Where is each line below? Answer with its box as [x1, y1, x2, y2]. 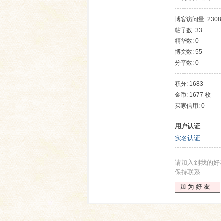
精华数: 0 [175, 37, 199, 44]
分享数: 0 [175, 59, 199, 66]
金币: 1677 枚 [175, 91, 211, 98]
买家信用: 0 [175, 102, 205, 109]
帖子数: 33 [175, 27, 202, 34]
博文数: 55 [175, 48, 202, 55]
